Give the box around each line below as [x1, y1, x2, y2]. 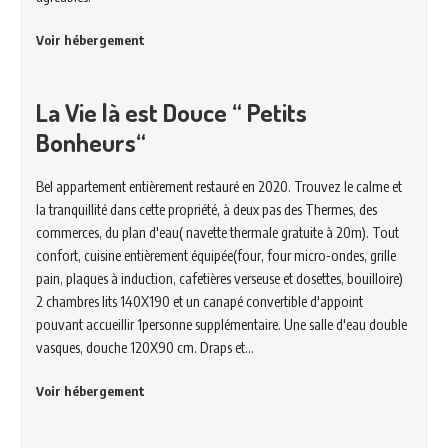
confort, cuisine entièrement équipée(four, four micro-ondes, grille [36, 246, 396, 264]
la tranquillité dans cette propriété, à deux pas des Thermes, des [36, 200, 377, 218]
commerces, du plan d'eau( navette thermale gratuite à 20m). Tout [36, 223, 399, 241]
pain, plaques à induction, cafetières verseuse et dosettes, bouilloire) [36, 269, 403, 287]
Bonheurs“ [36, 126, 146, 158]
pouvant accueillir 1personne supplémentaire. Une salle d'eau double [36, 315, 407, 333]
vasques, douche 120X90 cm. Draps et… [36, 338, 254, 356]
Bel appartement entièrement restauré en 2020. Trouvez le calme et [36, 177, 402, 195]
